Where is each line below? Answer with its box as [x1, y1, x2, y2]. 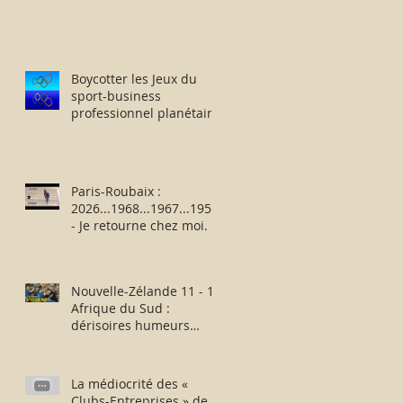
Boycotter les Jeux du [71, 70, 197, 87]
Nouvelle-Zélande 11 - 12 [71, 282, 221, 300]
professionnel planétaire [71, 104, 219, 121]
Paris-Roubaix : [71, 183, 161, 200]
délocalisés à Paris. [71, 121, 185, 139]
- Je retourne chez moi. [79, 217, 208, 234]
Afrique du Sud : [71, 300, 170, 317]
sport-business [71, 87, 161, 104]
